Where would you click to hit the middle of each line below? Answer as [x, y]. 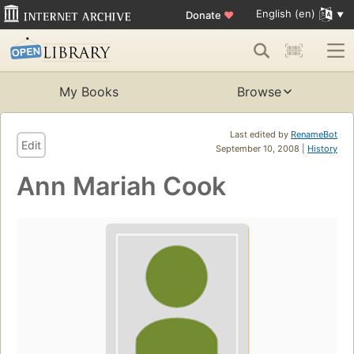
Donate [204, 15]
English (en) [285, 14]
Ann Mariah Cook [121, 186]
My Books [88, 92]
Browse [259, 92]
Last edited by [260, 135]
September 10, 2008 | [262, 149]
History [322, 149]
